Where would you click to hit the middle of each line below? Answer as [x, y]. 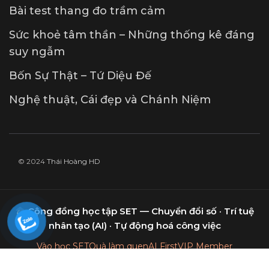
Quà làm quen [119, 246]
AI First [163, 246]
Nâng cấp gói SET [134, 260]
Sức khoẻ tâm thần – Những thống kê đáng [132, 35]
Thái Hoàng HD [74, 162]
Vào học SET [63, 246]
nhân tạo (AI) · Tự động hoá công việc [134, 226]
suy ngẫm [37, 52]
